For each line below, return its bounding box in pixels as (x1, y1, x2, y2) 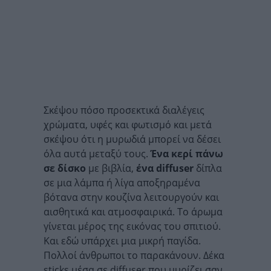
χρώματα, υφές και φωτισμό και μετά (44, 118, 212, 131)
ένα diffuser (136, 162, 194, 175)
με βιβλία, (86, 162, 136, 175)
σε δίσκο (44, 162, 86, 175)
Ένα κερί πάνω (151, 147, 223, 160)
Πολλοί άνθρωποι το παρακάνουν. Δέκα (44, 249, 224, 262)
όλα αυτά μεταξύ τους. (44, 147, 151, 160)
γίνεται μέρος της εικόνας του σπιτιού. (44, 220, 221, 233)
